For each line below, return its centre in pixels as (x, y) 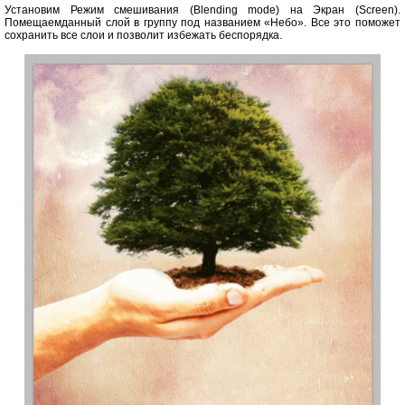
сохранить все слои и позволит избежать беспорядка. (143, 36)
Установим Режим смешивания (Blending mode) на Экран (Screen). (202, 10)
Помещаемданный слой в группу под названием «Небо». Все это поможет (202, 23)
